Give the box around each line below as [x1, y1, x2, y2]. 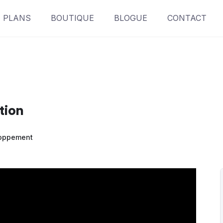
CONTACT [167, 13, 207, 23]
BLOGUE [113, 13, 147, 23]
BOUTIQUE [50, 13, 94, 23]
